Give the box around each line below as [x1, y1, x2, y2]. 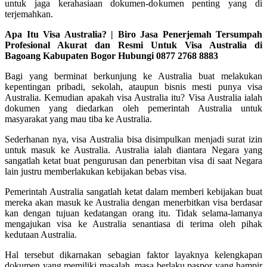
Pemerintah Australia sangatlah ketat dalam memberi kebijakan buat [5, 186, 262, 197]
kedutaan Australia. [5, 229, 77, 240]
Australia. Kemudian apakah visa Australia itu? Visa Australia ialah [5, 92, 262, 103]
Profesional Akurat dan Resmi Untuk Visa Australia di [5, 39, 262, 50]
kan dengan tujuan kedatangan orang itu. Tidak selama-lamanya [5, 207, 262, 218]
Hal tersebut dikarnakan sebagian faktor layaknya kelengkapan [5, 249, 262, 260]
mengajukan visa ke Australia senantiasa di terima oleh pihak [5, 218, 262, 229]
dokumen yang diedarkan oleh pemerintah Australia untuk [5, 103, 262, 113]
